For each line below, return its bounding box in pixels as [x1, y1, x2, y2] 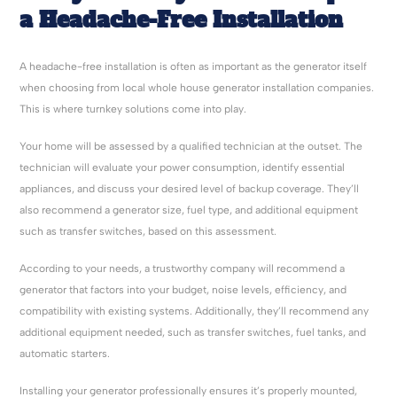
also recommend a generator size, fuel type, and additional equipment [19, 204, 359, 217]
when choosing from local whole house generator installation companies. [19, 82, 375, 95]
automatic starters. [19, 347, 111, 361]
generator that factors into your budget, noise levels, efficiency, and [19, 284, 347, 297]
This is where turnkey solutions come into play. [19, 103, 247, 116]
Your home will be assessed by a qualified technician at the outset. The [19, 140, 363, 153]
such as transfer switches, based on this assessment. [19, 225, 277, 238]
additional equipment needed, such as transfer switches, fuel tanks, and [19, 326, 367, 339]
